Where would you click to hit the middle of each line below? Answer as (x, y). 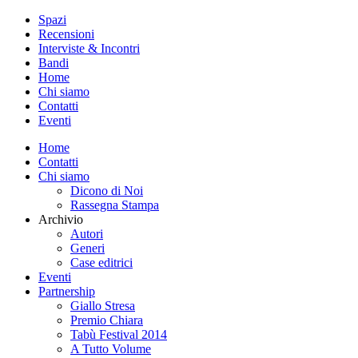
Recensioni (66, 34)
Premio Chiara (107, 320)
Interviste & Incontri (89, 48)
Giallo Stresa (103, 306)
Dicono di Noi (107, 191)
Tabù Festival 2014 (119, 334)
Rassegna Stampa (115, 205)
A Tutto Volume (111, 349)
